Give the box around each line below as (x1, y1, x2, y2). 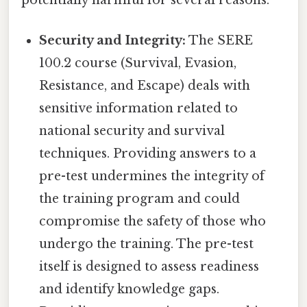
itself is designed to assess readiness (39, 259, 260, 275)
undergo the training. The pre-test (39, 236, 254, 252)
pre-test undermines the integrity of (39, 169, 265, 184)
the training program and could (39, 191, 241, 207)
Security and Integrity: (39, 33, 186, 49)
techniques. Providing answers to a (39, 146, 257, 162)
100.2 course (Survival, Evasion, (39, 56, 237, 71)
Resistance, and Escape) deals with (39, 78, 251, 94)
